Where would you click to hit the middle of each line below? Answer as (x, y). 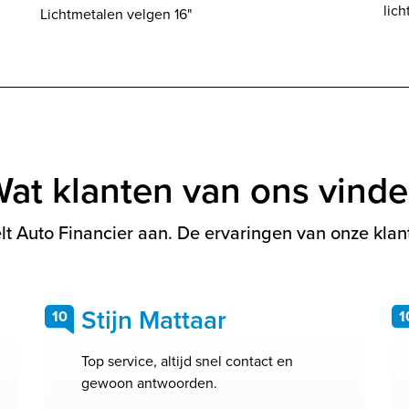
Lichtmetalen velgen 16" (116, 14)
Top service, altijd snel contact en (187, 361)
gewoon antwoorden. (149, 383)
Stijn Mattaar (154, 320)
